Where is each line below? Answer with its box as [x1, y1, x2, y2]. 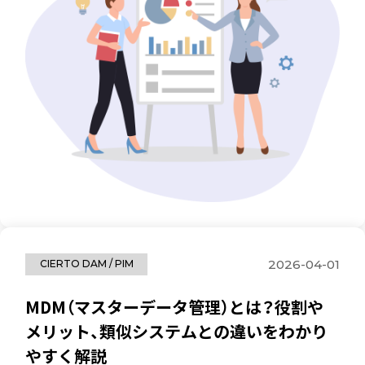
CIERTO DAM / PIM [39, 257, 134, 270]
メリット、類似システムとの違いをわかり [25, 319, 328, 343]
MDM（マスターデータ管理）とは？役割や [25, 294, 324, 319]
